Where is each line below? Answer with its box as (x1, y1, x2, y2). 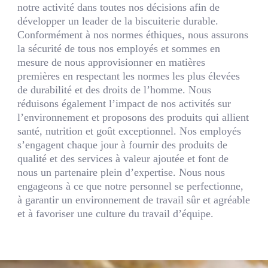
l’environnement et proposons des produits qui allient (17, 111, 249, 124)
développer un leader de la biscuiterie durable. (17, 15, 219, 28)
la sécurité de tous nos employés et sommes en (17, 42, 221, 55)
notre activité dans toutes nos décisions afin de (17, 1, 220, 14)
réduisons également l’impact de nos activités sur (17, 98, 232, 110)
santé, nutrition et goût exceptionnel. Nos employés (17, 125, 242, 138)
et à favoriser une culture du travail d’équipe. (17, 208, 214, 220)
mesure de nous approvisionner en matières (17, 56, 206, 69)
